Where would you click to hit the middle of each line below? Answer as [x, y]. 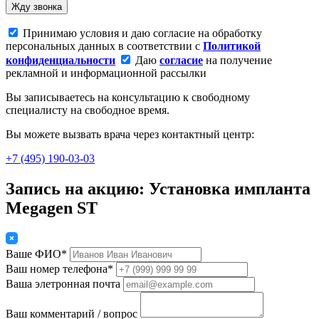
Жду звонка [37, 7]
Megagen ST [52, 208]
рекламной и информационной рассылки [106, 73]
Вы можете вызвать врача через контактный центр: [130, 135]
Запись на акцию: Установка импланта [158, 189]
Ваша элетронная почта [63, 284]
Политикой [232, 46]
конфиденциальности [61, 61]
